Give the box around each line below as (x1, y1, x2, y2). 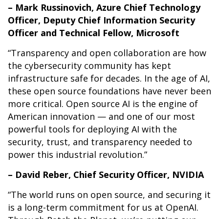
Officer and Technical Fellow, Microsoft (8, 27, 179, 39)
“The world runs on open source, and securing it (8, 189, 211, 201)
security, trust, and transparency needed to (8, 136, 192, 148)
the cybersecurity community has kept (8, 60, 171, 72)
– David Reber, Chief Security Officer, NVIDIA (8, 169, 204, 181)
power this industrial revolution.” (8, 149, 147, 161)
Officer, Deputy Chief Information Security (8, 14, 195, 26)
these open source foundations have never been (8, 85, 211, 97)
